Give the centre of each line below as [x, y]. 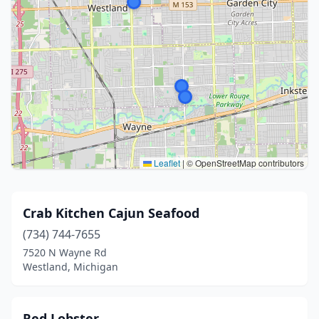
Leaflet [166, 163]
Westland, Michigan [70, 267]
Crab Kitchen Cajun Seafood [111, 213]
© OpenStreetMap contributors [244, 163]
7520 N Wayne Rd [65, 252]
